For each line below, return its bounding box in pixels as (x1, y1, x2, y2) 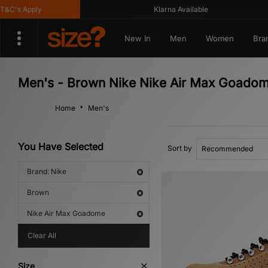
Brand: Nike (27, 167, 66, 176)
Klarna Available (139, 5, 194, 14)
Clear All (28, 231, 56, 240)
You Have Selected (18, 141, 103, 153)
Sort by (167, 144, 192, 153)
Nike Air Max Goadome (27, 209, 105, 218)
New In (124, 33, 151, 43)
